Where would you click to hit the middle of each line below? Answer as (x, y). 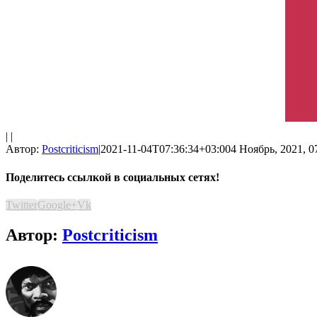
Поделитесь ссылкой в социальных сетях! (113, 177)
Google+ (57, 204)
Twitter (22, 204)
